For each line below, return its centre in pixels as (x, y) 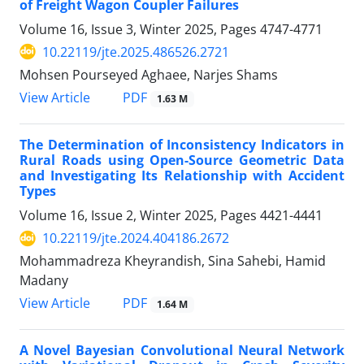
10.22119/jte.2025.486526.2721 (136, 52)
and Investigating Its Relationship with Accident (182, 176)
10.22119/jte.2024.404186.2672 (136, 238)
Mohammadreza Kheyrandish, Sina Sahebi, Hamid (173, 261)
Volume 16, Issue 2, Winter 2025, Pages (140, 216)
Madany (44, 281)
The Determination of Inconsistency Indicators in (182, 145)
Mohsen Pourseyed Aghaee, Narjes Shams (149, 74)
